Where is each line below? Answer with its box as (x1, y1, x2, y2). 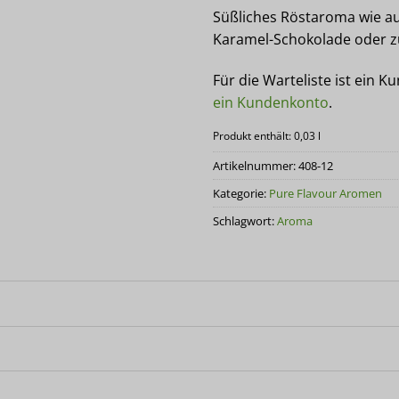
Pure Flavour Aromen (269, 184, 382, 201)
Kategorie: (213, 184, 269, 201)
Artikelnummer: (213, 157, 298, 174)
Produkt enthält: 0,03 (213, 128, 318, 142)
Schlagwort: (213, 212, 277, 229)
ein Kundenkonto (213, 92, 329, 112)
